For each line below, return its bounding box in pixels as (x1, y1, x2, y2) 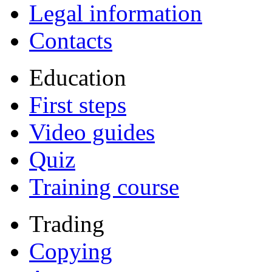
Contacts (29, 27, 112, 53)
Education (29, 64, 126, 90)
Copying (29, 237, 112, 264)
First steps (29, 91, 126, 118)
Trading (29, 210, 104, 237)
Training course (29, 173, 179, 200)
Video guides (29, 118, 155, 145)
